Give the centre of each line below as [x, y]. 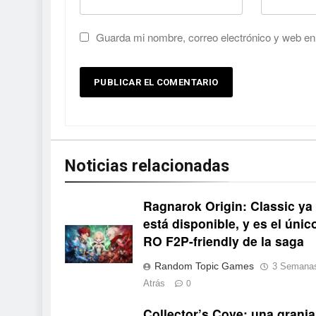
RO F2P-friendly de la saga [223, 241]
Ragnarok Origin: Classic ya [227, 206]
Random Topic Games [204, 266]
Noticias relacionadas [147, 166]
